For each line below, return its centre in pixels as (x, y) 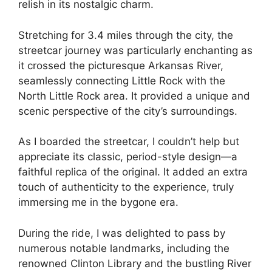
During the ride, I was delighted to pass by (122, 233)
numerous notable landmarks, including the (124, 248)
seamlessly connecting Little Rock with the (122, 80)
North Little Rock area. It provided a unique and (134, 96)
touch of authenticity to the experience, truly (126, 187)
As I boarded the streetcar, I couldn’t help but (129, 142)
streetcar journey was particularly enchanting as (135, 50)
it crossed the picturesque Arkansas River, (121, 65)
